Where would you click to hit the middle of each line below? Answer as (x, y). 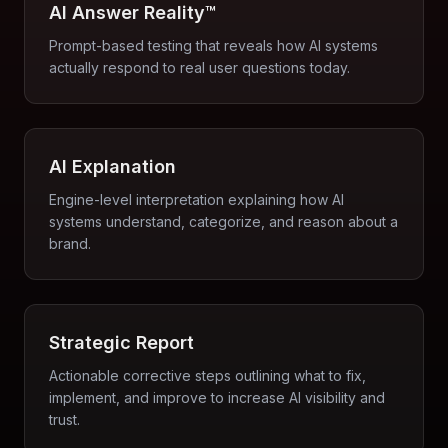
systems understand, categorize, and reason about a (223, 221)
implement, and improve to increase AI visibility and (217, 397)
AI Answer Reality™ (132, 12)
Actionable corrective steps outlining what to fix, (207, 375)
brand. (70, 243)
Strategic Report (121, 342)
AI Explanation (112, 166)
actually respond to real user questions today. (199, 67)
